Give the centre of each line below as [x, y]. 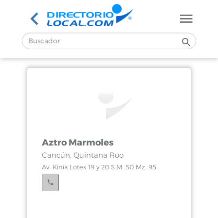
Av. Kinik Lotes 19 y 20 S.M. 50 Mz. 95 [99, 167]
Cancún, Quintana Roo [82, 155]
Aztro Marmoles [77, 143]
